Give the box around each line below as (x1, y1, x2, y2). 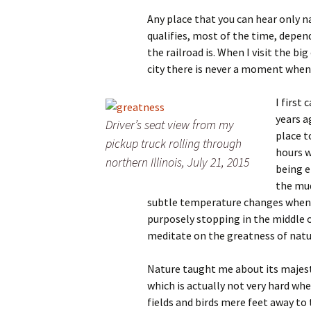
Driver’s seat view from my (106, 117, 234, 133)
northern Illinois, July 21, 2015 (106, 154, 249, 171)
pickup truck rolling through (106, 135, 242, 152)
